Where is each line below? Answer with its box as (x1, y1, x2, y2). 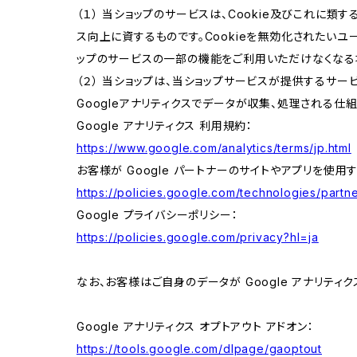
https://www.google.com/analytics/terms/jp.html (76, 140, 351, 155)
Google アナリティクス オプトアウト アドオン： (76, 319, 314, 333)
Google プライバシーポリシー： (76, 207, 238, 222)
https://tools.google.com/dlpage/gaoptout (76, 341, 322, 355)
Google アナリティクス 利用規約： (76, 118, 253, 132)
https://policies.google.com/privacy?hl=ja (76, 229, 319, 244)
